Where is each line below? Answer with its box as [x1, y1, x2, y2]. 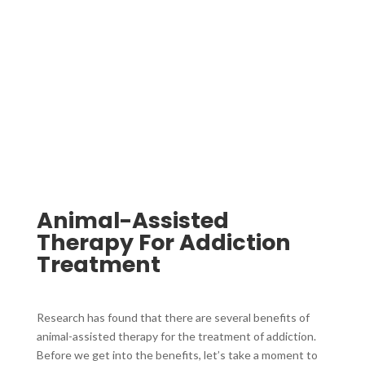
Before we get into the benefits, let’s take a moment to [36, 348, 318, 363]
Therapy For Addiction [36, 227, 291, 258]
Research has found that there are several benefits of [36, 310, 310, 325]
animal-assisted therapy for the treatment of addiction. [36, 329, 316, 344]
